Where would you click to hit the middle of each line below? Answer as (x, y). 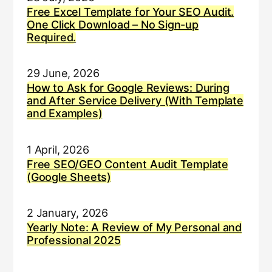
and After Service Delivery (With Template (135, 101)
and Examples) (64, 114)
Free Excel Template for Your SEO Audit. (130, 12)
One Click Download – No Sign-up (112, 24)
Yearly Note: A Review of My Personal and (134, 228)
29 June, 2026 (63, 73)
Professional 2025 (73, 240)
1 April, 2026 (58, 149)
